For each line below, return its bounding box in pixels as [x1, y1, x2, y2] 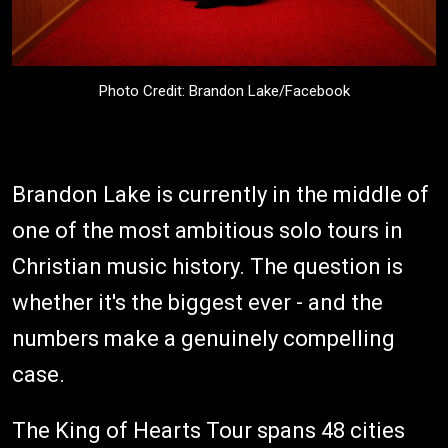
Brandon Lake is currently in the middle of [12, 182, 429, 207]
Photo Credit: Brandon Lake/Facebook [98, 82, 350, 100]
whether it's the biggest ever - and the [12, 290, 383, 315]
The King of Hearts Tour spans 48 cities [12, 418, 405, 443]
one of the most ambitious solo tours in [12, 218, 403, 243]
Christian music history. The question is [12, 254, 403, 279]
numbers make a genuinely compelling [12, 326, 395, 351]
